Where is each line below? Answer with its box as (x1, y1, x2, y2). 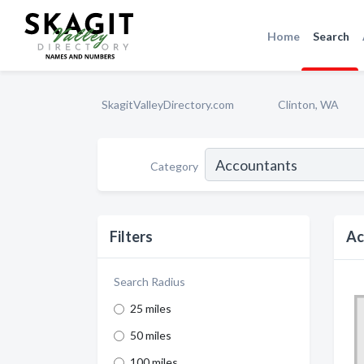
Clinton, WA (278, 97, 339, 111)
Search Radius (114, 275, 185, 288)
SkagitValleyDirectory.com (102, 97, 234, 111)
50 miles (130, 328, 171, 342)
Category (150, 158, 198, 173)
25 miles (130, 301, 171, 315)
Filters (110, 227, 153, 245)
